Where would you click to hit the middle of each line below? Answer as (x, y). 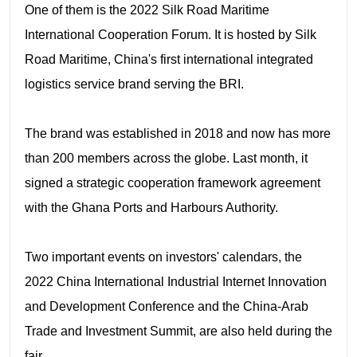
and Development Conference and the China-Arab (166, 306)
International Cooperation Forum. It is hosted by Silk (170, 34)
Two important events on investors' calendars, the (163, 257)
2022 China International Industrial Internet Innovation (175, 281)
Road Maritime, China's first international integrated (169, 59)
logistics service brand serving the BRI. (134, 84)
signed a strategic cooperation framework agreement (172, 182)
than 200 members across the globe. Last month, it (166, 158)
